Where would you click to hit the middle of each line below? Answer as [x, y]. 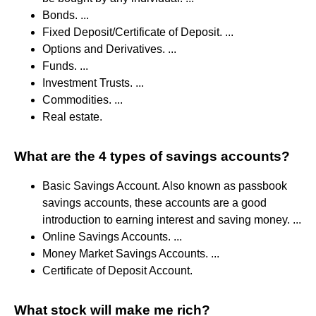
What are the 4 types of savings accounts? [152, 156]
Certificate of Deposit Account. [117, 270]
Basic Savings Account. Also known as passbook [165, 186]
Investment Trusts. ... [93, 83]
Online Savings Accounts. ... [112, 236]
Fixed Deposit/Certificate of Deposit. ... [138, 32]
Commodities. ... [83, 99]
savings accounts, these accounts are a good [154, 202]
